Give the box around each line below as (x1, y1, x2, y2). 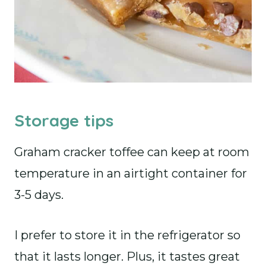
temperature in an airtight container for (14, 166, 247, 180)
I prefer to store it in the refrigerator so (14, 227, 240, 242)
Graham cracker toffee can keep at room (14, 144, 249, 159)
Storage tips (14, 109, 113, 131)
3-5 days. (14, 187, 66, 202)
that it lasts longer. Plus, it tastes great (14, 249, 240, 264)
